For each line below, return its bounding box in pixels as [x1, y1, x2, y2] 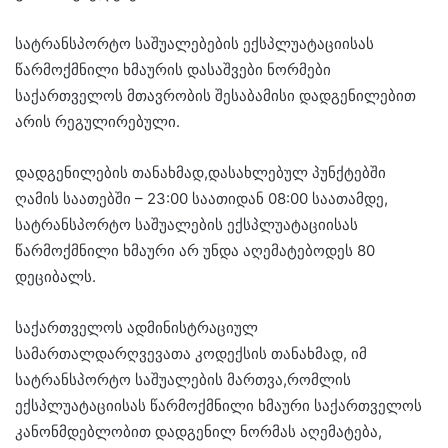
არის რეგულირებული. [15, 112, 180, 131]
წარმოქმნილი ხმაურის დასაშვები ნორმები [15, 60, 331, 79]
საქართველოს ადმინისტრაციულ [15, 318, 258, 337]
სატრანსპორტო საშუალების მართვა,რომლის [15, 370, 351, 389]
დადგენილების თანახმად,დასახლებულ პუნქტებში [15, 163, 386, 182]
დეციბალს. [15, 267, 96, 286]
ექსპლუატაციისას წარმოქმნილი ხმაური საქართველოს [15, 396, 422, 415]
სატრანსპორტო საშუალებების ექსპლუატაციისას [15, 34, 374, 53]
